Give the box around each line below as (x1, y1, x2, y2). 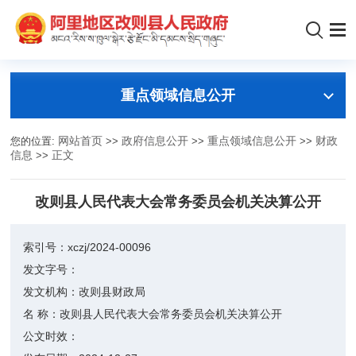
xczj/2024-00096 (68, 241, 152, 253)
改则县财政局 (79, 285, 146, 298)
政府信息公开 (122, 135, 189, 147)
